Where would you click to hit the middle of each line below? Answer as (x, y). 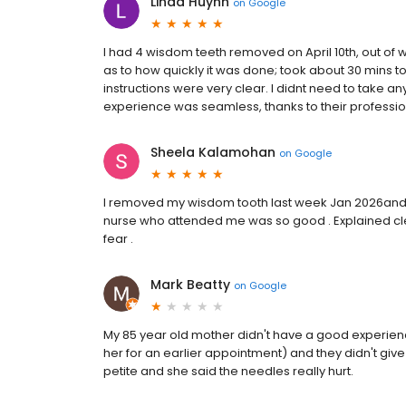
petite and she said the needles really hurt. (228, 372)
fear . (118, 239)
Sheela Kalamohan (213, 153)
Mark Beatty (190, 285)
